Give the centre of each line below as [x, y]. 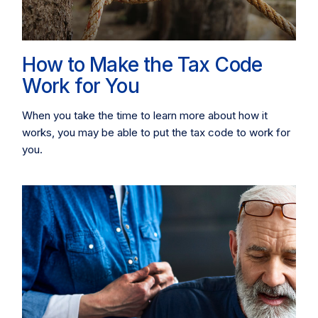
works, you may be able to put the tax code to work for [157, 132]
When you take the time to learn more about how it [145, 115]
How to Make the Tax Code [142, 64]
